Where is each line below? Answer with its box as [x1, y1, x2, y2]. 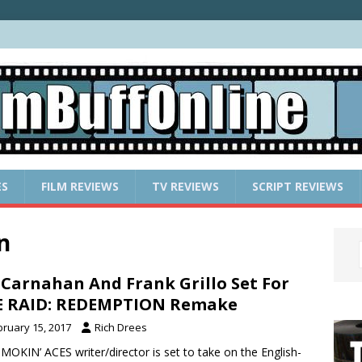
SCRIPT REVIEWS [252, 178, 343, 194]
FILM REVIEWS [41, 178, 119, 194]
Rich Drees [95, 319, 147, 335]
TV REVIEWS [152, 178, 219, 194]
